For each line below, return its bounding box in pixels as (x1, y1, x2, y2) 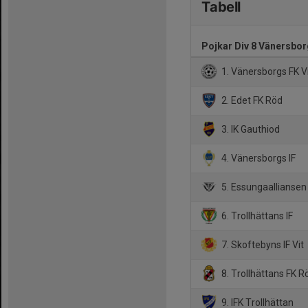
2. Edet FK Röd (219, 94, 283, 106)
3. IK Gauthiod (219, 123, 280, 135)
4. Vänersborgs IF (219, 152, 296, 164)
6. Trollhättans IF (219, 210, 294, 221)
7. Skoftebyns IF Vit (219, 239, 305, 250)
